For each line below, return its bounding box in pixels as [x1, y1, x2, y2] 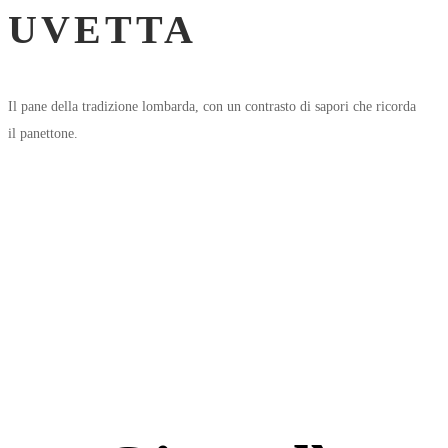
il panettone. [8, 125, 78, 141]
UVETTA [8, 6, 197, 52]
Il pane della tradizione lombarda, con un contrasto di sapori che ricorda [8, 98, 416, 114]
